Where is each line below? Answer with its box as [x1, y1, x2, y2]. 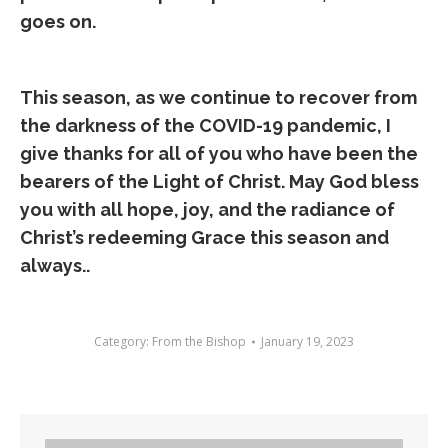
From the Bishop [152, 333, 246, 350]
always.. [20, 255, 90, 276]
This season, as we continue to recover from [20, 87, 417, 108]
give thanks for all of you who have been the [20, 143, 418, 164]
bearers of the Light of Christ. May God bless [20, 171, 419, 192]
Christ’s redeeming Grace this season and [20, 227, 389, 248]
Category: [94, 333, 152, 350]
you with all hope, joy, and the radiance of [20, 199, 395, 220]
